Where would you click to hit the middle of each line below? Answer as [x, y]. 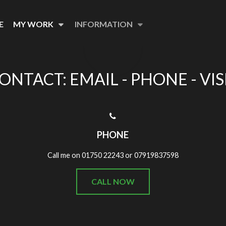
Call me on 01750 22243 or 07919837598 [113, 155]
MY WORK [33, 24]
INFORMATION [104, 24]
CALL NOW [113, 181]
